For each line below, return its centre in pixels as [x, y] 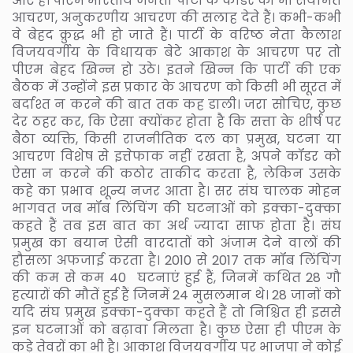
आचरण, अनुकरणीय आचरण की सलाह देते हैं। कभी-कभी [176, 17]
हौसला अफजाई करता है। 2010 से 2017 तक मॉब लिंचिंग [176, 260]
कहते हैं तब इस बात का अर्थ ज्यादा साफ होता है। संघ [176, 225]
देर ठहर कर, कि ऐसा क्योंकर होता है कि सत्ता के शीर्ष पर [176, 121]
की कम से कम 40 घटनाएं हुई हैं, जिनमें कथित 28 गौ [176, 277]
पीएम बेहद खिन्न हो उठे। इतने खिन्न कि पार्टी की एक [176, 69]
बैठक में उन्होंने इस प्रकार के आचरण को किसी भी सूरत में [176, 87]
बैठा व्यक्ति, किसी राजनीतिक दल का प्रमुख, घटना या [176, 139]
